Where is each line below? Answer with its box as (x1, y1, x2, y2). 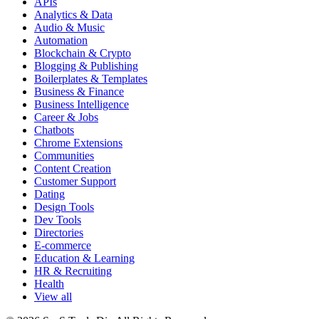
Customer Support (34, 175, 116, 188)
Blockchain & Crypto (34, 47, 131, 60)
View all (34, 291, 72, 303)
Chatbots (34, 124, 74, 137)
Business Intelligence (34, 98, 129, 111)
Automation (34, 34, 88, 47)
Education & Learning (34, 252, 135, 265)
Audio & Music (34, 21, 105, 34)
